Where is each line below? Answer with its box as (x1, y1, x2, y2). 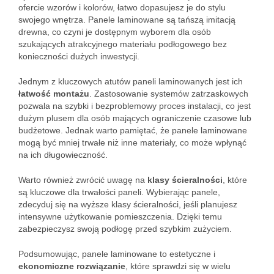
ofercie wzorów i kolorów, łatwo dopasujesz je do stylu (18, 2, 226, 12)
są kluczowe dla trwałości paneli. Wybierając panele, (18, 187, 220, 197)
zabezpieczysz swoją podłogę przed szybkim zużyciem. (18, 224, 232, 234)
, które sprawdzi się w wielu (125, 261, 231, 271)
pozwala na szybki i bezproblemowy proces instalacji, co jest (18, 101, 251, 111)
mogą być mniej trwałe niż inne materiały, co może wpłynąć (18, 138, 246, 147)
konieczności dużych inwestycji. (18, 51, 139, 61)
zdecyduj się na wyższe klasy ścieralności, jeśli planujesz (18, 199, 237, 209)
